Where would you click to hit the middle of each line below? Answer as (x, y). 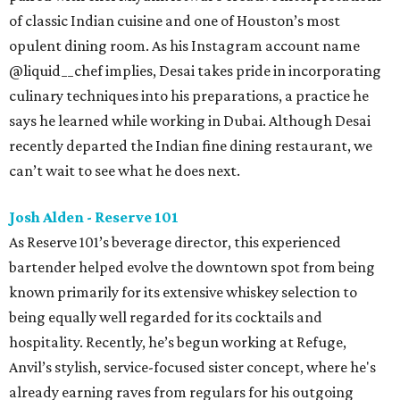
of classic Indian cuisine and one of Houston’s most (175, 21)
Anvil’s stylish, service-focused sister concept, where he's (192, 367)
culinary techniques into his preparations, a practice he (189, 96)
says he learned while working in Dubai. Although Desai (190, 121)
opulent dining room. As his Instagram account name (184, 46)
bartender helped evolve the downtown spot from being (192, 267)
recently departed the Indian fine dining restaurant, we (191, 146)
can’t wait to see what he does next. (125, 171)
